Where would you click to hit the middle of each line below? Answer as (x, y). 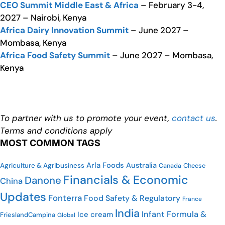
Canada (170, 166)
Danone (43, 181)
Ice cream (95, 215)
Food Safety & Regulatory (132, 198)
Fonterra (65, 198)
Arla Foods (105, 165)
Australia (141, 165)
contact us (194, 118)
